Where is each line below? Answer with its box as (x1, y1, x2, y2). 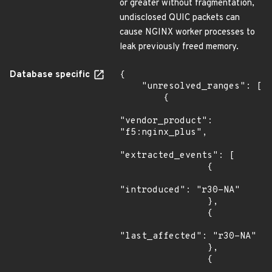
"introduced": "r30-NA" (120, 185, 240, 196)
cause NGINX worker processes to (120, 27, 255, 38)
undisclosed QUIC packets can (120, 12, 240, 24)
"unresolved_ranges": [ (120, 81, 141, 92)
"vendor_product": (120, 115, 212, 127)
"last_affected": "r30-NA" (120, 231, 256, 242)
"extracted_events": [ (120, 150, 234, 161)
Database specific (10, 69, 92, 81)
